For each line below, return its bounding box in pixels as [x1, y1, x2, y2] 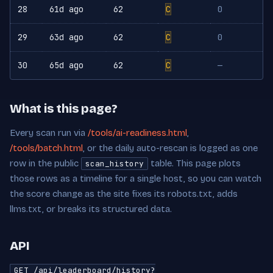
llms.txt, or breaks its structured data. [10, 204, 172, 215]
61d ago [49, 4, 83, 15]
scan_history [85, 158, 144, 169]
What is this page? [10, 101, 118, 116]
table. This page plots [148, 158, 241, 169]
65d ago [49, 60, 83, 71]
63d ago [49, 32, 83, 43]
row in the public [10, 158, 81, 169]
